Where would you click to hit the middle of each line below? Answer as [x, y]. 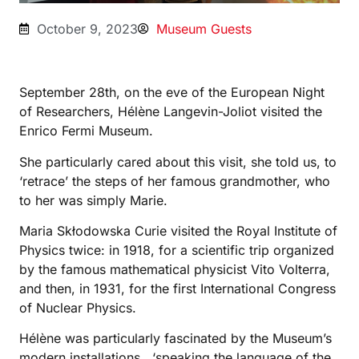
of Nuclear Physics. [77, 308]
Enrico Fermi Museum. [86, 131]
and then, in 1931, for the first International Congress [177, 288]
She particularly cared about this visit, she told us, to [177, 161]
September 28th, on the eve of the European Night [171, 93]
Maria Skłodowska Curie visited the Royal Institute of [178, 231]
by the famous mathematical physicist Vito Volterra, [174, 269]
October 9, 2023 [88, 29]
